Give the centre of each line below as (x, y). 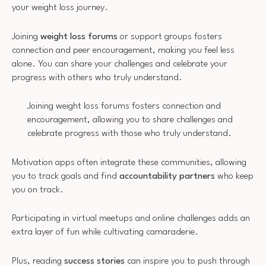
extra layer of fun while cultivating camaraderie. (105, 232)
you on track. (38, 190)
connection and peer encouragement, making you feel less (123, 50)
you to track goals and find (66, 176)
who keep (234, 176)
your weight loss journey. (60, 8)
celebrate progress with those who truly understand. (129, 134)
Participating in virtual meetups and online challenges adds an (131, 219)
